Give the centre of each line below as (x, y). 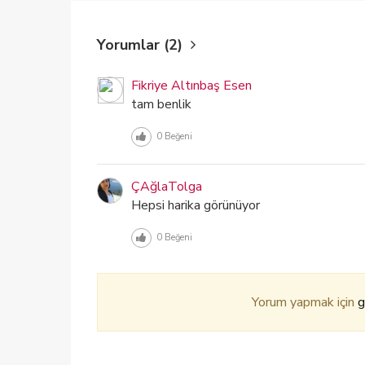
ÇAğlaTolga (167, 187)
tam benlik (161, 104)
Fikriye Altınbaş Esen (191, 86)
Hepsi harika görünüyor (196, 205)
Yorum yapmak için (304, 302)
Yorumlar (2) (142, 45)
